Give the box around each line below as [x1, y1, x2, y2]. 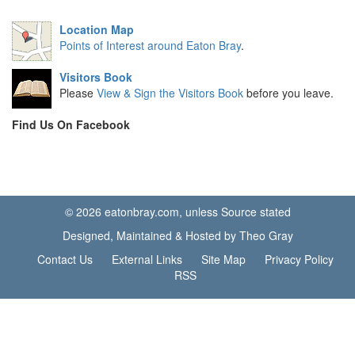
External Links [112, 251, 182, 267]
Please [59, 85, 97, 101]
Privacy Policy [265, 251, 334, 267]
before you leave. [243, 85, 334, 101]
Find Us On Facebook [12, 116, 130, 132]
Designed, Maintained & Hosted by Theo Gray [62, 227, 293, 243]
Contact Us [37, 251, 93, 267]
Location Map [59, 21, 134, 37]
